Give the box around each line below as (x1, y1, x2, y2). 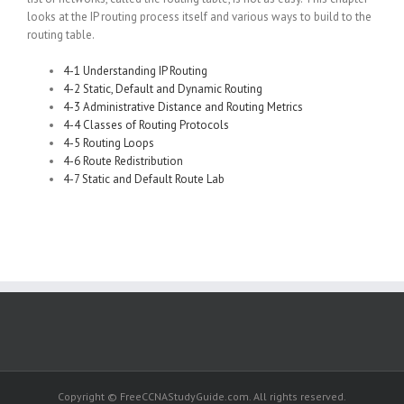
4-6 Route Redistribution (63, 153, 183, 169)
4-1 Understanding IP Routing (63, 63, 207, 78)
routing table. (27, 27, 95, 42)
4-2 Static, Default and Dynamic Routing (63, 81, 262, 96)
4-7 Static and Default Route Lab (63, 171, 225, 187)
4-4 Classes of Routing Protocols (63, 117, 229, 133)
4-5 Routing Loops (63, 135, 154, 151)
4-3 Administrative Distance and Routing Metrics (63, 99, 303, 115)
